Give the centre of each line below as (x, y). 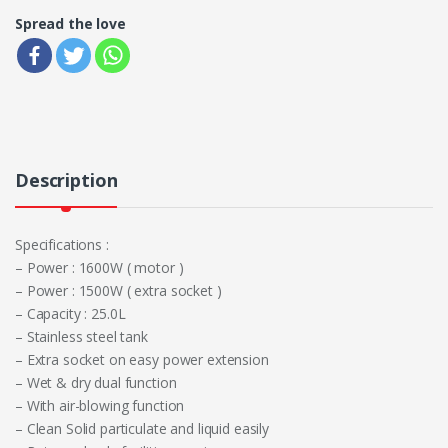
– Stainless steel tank (81, 336)
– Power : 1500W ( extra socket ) (118, 290)
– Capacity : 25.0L (70, 313)
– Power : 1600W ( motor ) (99, 267)
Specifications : (62, 244)
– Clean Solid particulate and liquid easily (142, 428)
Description (66, 179)
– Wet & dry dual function (96, 382)
